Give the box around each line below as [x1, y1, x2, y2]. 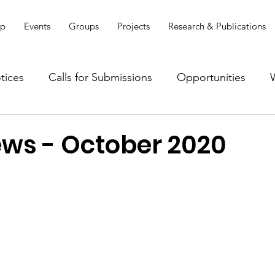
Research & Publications [168, 20, 266, 32]
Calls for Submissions [48, 70, 152, 84]
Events [23, 20, 50, 32]
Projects [117, 20, 150, 32]
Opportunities [177, 70, 246, 84]
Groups [68, 20, 99, 32]
